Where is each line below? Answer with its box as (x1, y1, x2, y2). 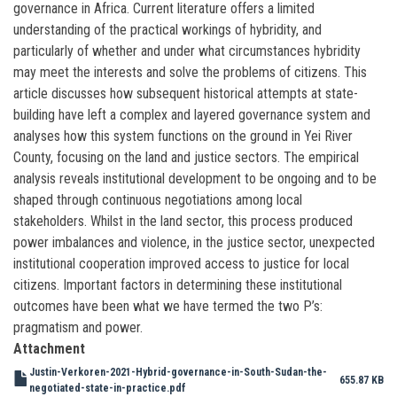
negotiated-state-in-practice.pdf (29, 381, 186, 394)
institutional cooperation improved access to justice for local (13, 254, 349, 272)
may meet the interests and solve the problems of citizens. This (13, 63, 367, 81)
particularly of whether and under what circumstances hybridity (13, 42, 361, 59)
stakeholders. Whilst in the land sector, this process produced (13, 212, 353, 230)
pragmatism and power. (13, 318, 143, 336)
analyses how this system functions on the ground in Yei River (13, 127, 353, 144)
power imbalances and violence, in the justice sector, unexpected (13, 233, 375, 251)
